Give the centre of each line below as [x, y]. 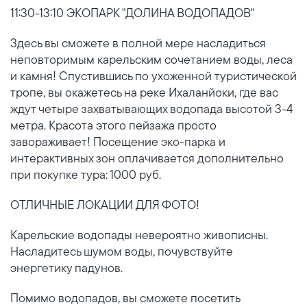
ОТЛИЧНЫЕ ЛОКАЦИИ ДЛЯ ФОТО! [105, 205]
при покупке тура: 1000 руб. [86, 174]
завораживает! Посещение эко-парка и [118, 142]
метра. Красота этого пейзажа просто [113, 125]
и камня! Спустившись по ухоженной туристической [153, 76]
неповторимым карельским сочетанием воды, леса [151, 59]
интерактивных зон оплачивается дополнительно [147, 158]
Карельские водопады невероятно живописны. [139, 235]
